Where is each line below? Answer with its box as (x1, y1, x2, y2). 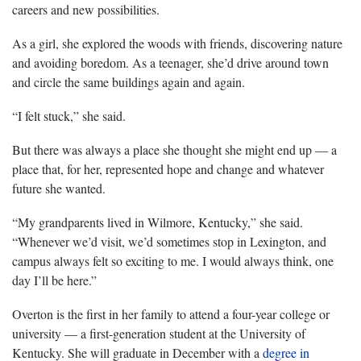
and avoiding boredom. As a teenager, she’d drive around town (12, 53, 329, 71)
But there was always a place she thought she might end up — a (12, 140, 337, 158)
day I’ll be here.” (12, 271, 97, 288)
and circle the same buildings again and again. (12, 73, 245, 90)
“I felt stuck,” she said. (12, 106, 126, 124)
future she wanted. (12, 179, 106, 197)
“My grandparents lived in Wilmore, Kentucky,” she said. (12, 213, 303, 230)
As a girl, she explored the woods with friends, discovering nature (12, 34, 342, 52)
